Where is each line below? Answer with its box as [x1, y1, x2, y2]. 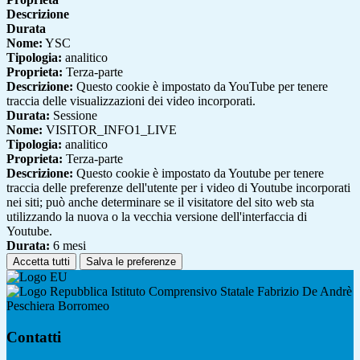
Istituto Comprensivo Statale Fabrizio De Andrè [108, 284, 352, 299]
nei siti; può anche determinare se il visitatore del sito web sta [6, 195, 314, 210]
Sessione [50, 108, 97, 123]
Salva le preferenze [86, 256, 176, 268]
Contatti [6, 328, 61, 346]
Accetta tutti [13, 256, 70, 268]
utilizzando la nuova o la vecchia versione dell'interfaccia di [6, 210, 307, 224]
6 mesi [50, 239, 86, 253]
